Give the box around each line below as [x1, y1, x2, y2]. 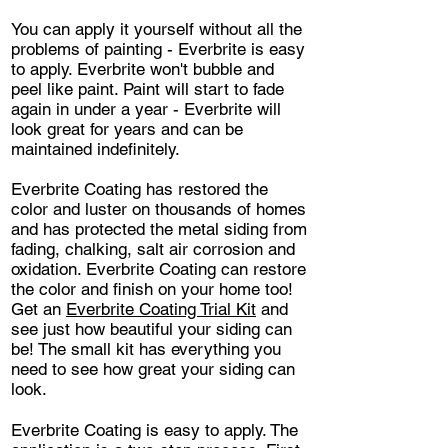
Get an [11, 298, 66, 319]
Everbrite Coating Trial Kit [66, 298, 256, 319]
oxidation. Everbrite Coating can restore [11, 258, 306, 279]
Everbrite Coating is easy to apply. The [11, 419, 298, 440]
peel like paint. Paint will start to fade [11, 78, 284, 99]
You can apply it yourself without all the [11, 18, 302, 39]
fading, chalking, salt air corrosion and [11, 238, 295, 259]
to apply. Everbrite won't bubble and [11, 58, 274, 79]
